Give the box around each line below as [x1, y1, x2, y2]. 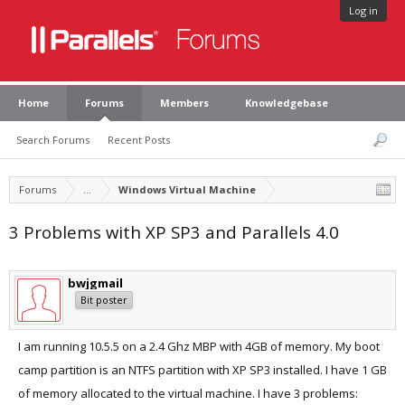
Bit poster [80, 293, 127, 306]
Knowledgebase [245, 96, 328, 109]
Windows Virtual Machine [118, 183, 256, 196]
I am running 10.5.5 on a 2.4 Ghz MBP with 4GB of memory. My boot [18, 338, 380, 354]
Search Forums [16, 133, 89, 146]
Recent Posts [108, 133, 170, 146]
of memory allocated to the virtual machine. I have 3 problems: [18, 385, 358, 401]
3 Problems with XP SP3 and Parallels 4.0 [9, 221, 339, 243]
